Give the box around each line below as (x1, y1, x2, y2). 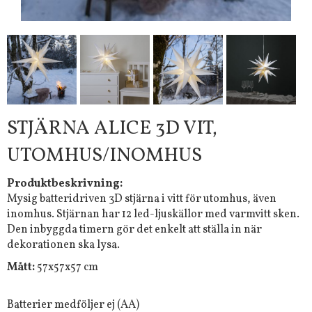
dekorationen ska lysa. (7, 237, 120, 253)
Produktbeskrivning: (7, 176, 123, 192)
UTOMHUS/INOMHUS (7, 142, 202, 169)
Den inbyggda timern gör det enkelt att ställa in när (7, 222, 262, 237)
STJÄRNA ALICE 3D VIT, (7, 115, 217, 142)
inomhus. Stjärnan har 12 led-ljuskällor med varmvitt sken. (7, 207, 299, 222)
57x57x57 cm (37, 260, 98, 275)
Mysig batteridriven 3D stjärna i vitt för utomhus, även (7, 192, 276, 207)
